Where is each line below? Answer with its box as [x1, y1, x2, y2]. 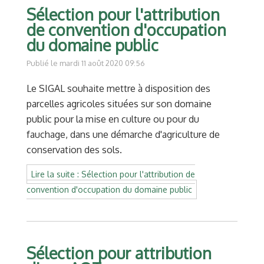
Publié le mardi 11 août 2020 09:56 [27, 58, 145, 68]
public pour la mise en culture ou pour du [27, 113, 199, 125]
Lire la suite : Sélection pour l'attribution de [31, 169, 195, 179]
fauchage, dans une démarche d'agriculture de [27, 128, 220, 140]
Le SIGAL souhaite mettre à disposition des [27, 82, 210, 94]
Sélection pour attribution [27, 242, 212, 263]
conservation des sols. [27, 143, 122, 156]
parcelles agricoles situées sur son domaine [27, 97, 212, 110]
